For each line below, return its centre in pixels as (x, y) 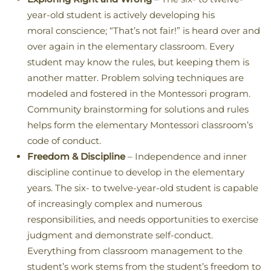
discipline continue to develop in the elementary (136, 172)
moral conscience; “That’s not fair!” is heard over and (144, 31)
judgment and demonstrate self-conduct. (120, 235)
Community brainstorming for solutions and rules (138, 109)
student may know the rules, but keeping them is (138, 62)
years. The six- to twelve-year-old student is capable (143, 188)
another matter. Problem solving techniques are (135, 78)
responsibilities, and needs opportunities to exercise (143, 220)
